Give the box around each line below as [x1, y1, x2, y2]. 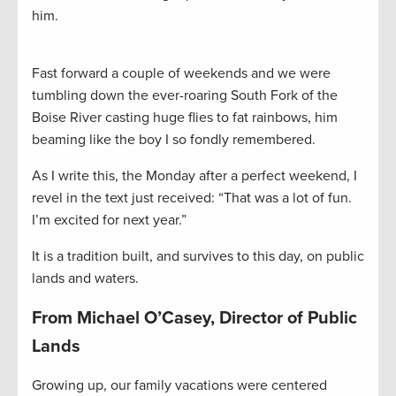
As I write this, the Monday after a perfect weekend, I [32, 167, 357, 186]
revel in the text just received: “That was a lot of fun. [32, 189, 352, 208]
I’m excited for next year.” [32, 211, 187, 230]
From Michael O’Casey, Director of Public [32, 308, 357, 330]
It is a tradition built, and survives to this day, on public [32, 247, 364, 266]
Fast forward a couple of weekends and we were [32, 65, 331, 83]
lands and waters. [32, 270, 139, 288]
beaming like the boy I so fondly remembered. [32, 131, 316, 149]
